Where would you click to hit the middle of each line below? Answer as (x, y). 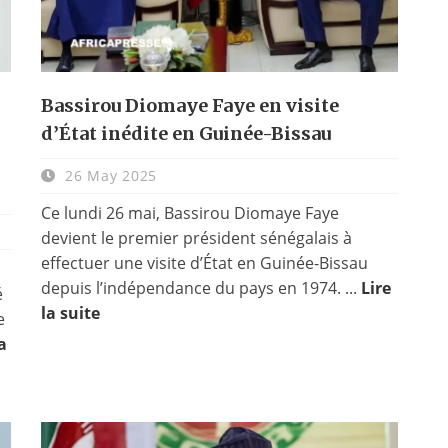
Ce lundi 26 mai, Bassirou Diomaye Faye (189, 212)
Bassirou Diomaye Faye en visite (189, 105)
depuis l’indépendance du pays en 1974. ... (200, 287)
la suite (70, 312)
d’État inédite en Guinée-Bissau (185, 133)
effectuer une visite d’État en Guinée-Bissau (204, 262)
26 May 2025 (108, 175)
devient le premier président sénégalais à (196, 237)
